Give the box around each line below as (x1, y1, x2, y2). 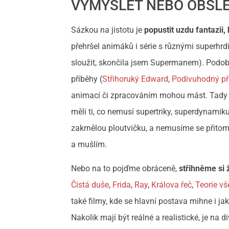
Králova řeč (151, 179, 192, 190)
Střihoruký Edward (102, 74, 169, 84)
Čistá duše (71, 179, 109, 190)
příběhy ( (71, 74, 103, 84)
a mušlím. (71, 140, 109, 150)
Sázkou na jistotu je (71, 25, 143, 35)
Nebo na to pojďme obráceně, (71, 163, 179, 173)
